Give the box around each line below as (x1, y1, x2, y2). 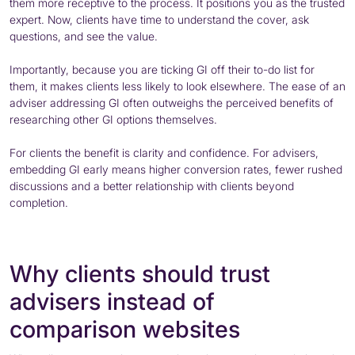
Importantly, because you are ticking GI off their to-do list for (10, 62, 315, 76)
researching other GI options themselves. (10, 112, 217, 126)
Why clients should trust (10, 259, 270, 288)
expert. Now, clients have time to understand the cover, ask (10, 12, 309, 26)
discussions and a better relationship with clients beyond (10, 178, 294, 193)
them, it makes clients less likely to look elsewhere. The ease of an (10, 78, 345, 93)
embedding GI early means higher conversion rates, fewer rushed (10, 162, 342, 176)
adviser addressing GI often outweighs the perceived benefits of (10, 95, 334, 109)
